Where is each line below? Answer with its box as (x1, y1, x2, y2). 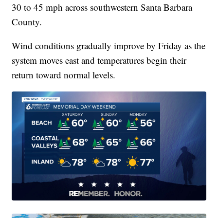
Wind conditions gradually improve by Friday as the (12, 39, 206, 52)
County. (12, 15, 42, 28)
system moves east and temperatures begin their (12, 54, 187, 66)
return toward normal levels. (12, 68, 116, 81)
